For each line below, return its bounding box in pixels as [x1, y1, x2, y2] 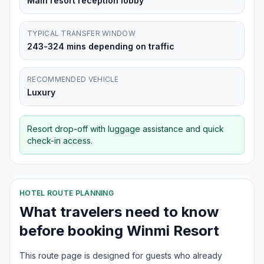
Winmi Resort [127, 222, 219, 239]
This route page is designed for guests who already [19, 250, 222, 260]
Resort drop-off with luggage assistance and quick [27, 124, 224, 134]
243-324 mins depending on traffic [27, 41, 174, 51]
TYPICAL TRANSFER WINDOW [27, 29, 136, 38]
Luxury [27, 87, 55, 97]
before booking [19, 222, 127, 239]
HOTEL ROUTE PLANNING [19, 189, 114, 197]
